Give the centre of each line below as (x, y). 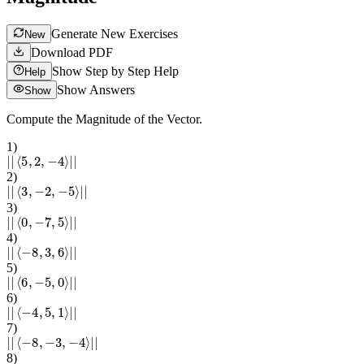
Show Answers (96, 90)
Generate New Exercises (115, 34)
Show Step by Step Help (115, 71)
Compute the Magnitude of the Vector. (104, 119)
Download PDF (72, 53)
